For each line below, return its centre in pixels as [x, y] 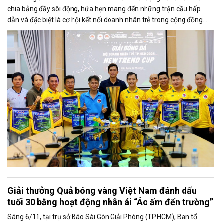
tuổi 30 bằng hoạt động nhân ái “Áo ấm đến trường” [110, 202]
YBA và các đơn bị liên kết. [47, 30]
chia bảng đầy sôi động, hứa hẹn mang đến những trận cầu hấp [104, 9]
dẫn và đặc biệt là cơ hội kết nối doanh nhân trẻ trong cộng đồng [105, 19]
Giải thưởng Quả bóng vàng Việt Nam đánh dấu [102, 191]
